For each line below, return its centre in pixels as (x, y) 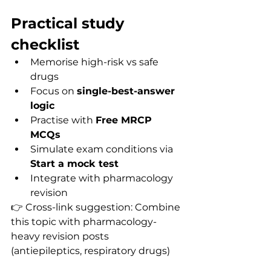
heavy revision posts (61, 236)
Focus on (54, 91)
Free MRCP (125, 120)
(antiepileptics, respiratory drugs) (92, 251)
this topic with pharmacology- (84, 222)
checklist (45, 44)
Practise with (63, 120)
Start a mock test (74, 164)
